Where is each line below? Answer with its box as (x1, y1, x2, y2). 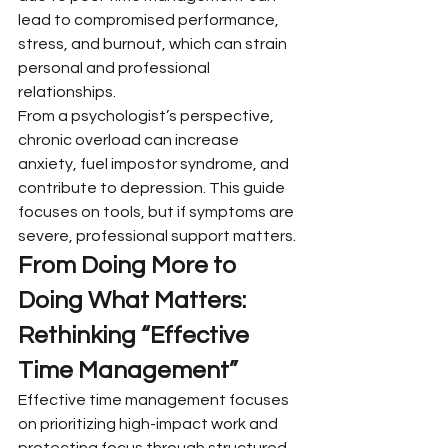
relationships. (18, 83, 116, 100)
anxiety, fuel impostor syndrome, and (18, 155, 292, 172)
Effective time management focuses (18, 391, 292, 408)
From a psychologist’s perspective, (18, 107, 277, 124)
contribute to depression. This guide (18, 179, 288, 196)
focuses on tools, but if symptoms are (18, 203, 297, 220)
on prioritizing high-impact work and (18, 415, 281, 432)
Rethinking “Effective (18, 322, 254, 348)
